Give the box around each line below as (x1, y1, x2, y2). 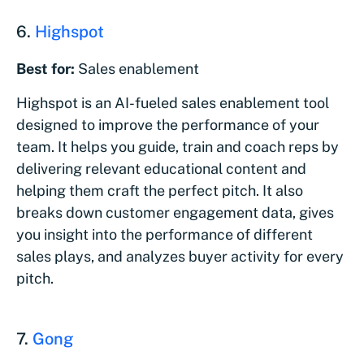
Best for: (16, 59, 78, 77)
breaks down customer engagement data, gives (16, 203, 334, 221)
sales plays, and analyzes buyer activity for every (16, 247, 344, 265)
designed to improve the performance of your (16, 115, 319, 133)
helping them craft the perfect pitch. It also (16, 181, 303, 199)
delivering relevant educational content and (16, 159, 306, 177)
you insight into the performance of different (16, 225, 313, 243)
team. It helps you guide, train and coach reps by (16, 137, 339, 155)
